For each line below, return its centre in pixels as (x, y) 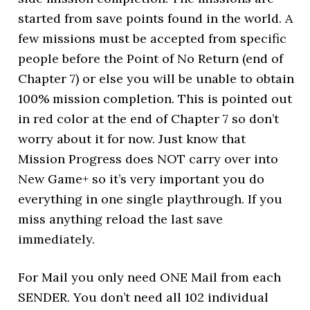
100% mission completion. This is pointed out (155, 99)
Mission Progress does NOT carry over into (148, 159)
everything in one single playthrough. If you (151, 199)
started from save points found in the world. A (156, 18)
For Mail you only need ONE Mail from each (150, 277)
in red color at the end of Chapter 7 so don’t (149, 119)
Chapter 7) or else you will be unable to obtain (156, 79)
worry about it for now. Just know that (132, 139)
